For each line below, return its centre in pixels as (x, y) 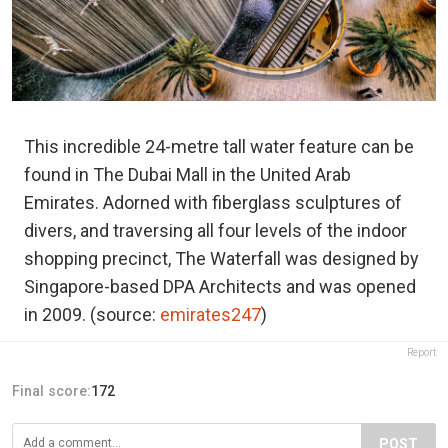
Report (421, 353)
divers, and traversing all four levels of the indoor (215, 231)
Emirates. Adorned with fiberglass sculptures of (213, 203)
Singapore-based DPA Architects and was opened (220, 287)
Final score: (51, 391)
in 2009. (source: (92, 315)
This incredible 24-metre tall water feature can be (219, 147)
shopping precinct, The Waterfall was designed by (221, 259)
